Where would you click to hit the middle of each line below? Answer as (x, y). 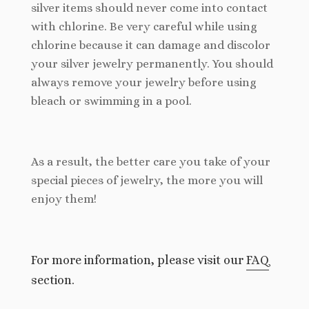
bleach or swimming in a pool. (111, 101)
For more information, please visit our (139, 260)
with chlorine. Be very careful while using (144, 27)
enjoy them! (64, 199)
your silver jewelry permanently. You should (152, 64)
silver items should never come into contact (149, 8)
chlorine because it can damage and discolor (151, 46)
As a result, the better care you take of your (151, 162)
